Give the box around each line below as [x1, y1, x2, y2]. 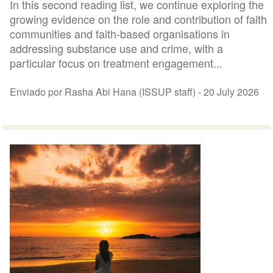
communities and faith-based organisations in [10, 25, 230, 41]
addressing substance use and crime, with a [10, 40, 224, 56]
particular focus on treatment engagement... [10, 54, 223, 71]
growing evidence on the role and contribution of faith [10, 10, 268, 27]
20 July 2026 [204, 84, 260, 99]
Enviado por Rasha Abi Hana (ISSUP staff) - [10, 84, 204, 99]
